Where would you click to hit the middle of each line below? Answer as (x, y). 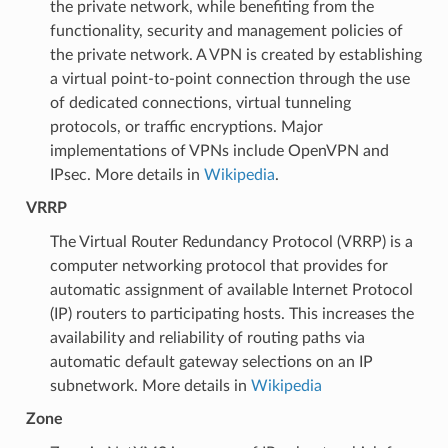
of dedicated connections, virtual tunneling (200, 102)
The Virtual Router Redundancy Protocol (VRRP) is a (231, 241)
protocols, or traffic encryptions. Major (186, 126)
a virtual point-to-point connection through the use (229, 78)
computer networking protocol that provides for (218, 265)
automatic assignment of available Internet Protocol (231, 289)
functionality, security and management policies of (226, 30)
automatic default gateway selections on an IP (211, 361)
